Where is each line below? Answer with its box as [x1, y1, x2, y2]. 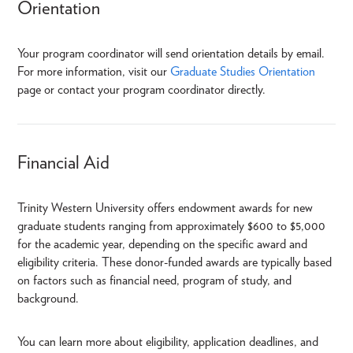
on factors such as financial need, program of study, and [17, 272, 292, 288]
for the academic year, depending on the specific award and [17, 236, 307, 251]
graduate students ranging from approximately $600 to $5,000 [17, 217, 325, 233]
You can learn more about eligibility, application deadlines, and [17, 333, 318, 349]
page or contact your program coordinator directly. [17, 82, 266, 98]
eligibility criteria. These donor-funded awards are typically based [17, 254, 332, 269]
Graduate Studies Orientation [170, 64, 315, 80]
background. [17, 290, 79, 306]
